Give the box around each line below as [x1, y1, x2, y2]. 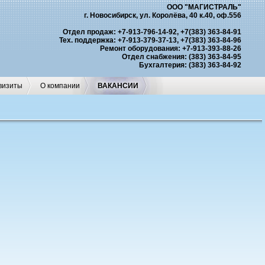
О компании [40, 82, 80, 90]
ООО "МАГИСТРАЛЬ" [166, 3, 241, 11]
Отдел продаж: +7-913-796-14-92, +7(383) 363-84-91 [62, 28, 241, 36]
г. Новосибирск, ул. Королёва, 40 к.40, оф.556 [83, 11, 241, 20]
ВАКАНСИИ [98, 82, 138, 90]
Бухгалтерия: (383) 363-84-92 [138, 61, 241, 69]
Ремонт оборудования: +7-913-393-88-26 [99, 44, 241, 53]
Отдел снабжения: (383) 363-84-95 [121, 53, 241, 61]
